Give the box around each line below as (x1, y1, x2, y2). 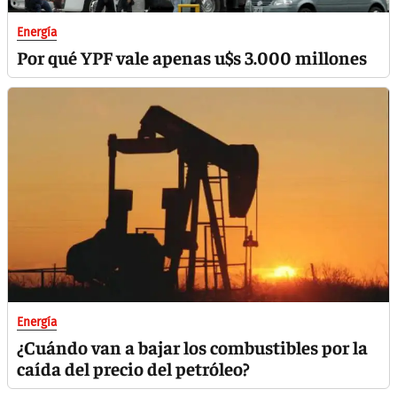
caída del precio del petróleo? (17, 356, 250, 381)
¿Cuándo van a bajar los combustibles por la (17, 335, 368, 360)
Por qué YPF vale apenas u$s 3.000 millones (17, 45, 367, 70)
